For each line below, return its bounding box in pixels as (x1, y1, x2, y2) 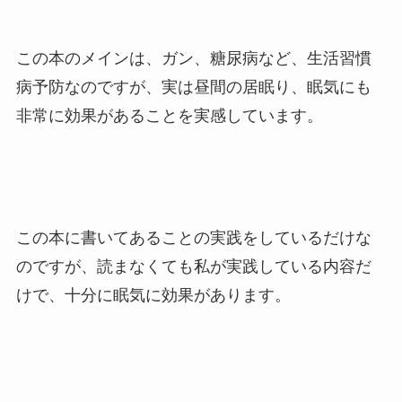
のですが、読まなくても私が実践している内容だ (15, 257, 371, 275)
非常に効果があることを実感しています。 (15, 107, 323, 126)
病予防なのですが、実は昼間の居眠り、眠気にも (15, 78, 371, 97)
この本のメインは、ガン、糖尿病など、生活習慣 (15, 49, 371, 68)
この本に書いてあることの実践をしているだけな (15, 228, 371, 247)
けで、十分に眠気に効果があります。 (15, 285, 291, 304)
